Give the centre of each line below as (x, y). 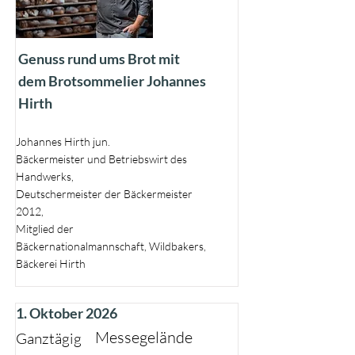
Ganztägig (49, 338)
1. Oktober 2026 (67, 313)
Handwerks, (45, 176)
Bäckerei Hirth (51, 263)
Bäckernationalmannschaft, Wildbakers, (111, 246)
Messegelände (144, 337)
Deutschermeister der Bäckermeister (104, 194)
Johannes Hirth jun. (63, 141)
